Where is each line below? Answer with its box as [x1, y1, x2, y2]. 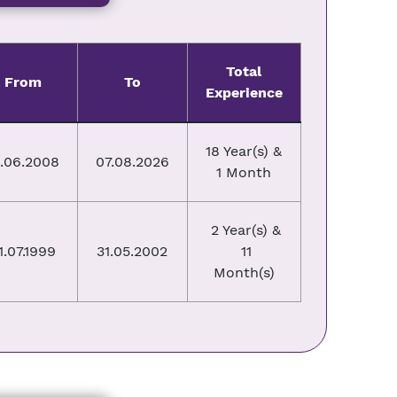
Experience [205, 84, 283, 101]
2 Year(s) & [206, 222, 282, 238]
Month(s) [213, 264, 275, 281]
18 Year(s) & [206, 143, 283, 160]
